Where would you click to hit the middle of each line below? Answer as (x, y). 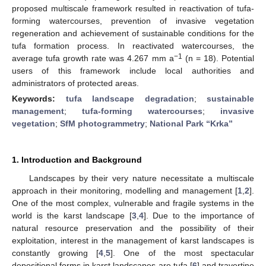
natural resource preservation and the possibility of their (133, 228)
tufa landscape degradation (130, 98)
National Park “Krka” (191, 123)
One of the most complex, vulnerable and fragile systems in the (133, 203)
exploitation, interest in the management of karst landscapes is (133, 240)
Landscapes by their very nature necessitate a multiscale (141, 178)
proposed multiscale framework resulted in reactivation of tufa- (133, 8)
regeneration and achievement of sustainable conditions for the (133, 33)
